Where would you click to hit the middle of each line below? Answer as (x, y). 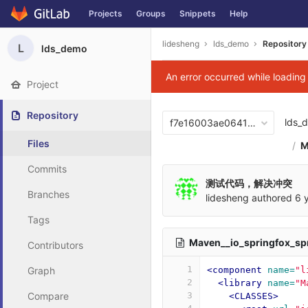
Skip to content (45, 20)
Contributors (55, 245)
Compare (48, 296)
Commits (47, 169)
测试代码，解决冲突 (249, 183)
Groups (151, 13)
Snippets (198, 13)
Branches (48, 194)
